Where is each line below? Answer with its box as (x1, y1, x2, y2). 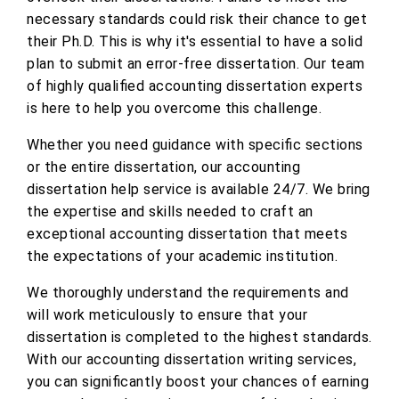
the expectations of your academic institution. (27, 247, 338, 265)
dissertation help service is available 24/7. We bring (27, 180, 370, 198)
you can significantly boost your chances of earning (27, 372, 369, 390)
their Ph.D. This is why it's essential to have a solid (27, 32, 362, 50)
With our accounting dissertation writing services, (27, 350, 356, 368)
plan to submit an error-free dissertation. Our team (27, 54, 365, 72)
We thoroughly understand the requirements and (27, 283, 349, 301)
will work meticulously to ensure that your (27, 305, 307, 323)
